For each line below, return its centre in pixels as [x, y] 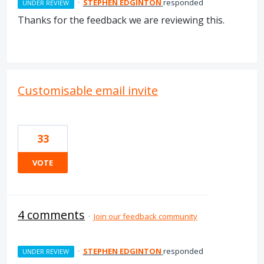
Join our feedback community [146, 216]
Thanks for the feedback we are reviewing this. [121, 20]
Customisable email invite [88, 90]
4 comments [51, 215]
